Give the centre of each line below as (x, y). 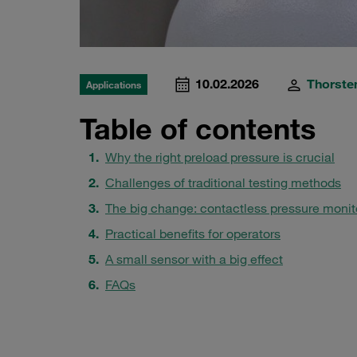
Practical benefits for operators (193, 234)
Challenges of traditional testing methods (223, 183)
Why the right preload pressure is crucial (220, 157)
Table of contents (198, 129)
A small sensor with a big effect (194, 259)
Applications (114, 85)
